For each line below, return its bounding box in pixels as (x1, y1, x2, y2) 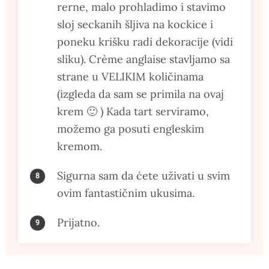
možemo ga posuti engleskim (57, 121, 204, 136)
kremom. (57, 139, 102, 153)
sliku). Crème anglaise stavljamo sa (57, 52, 230, 66)
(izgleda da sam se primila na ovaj (57, 86, 224, 101)
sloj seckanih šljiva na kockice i (57, 17, 213, 31)
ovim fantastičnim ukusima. (57, 186, 195, 200)
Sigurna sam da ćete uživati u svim (57, 168, 230, 183)
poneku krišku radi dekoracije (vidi (57, 34, 233, 49)
